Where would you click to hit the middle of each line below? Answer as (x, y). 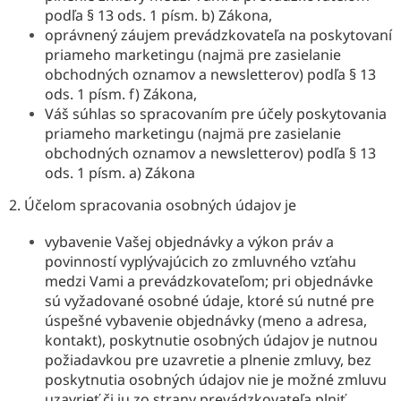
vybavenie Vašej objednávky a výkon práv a (189, 241)
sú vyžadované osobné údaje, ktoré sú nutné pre (209, 300)
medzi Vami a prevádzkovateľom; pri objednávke (209, 281)
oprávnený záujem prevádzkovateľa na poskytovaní (218, 34)
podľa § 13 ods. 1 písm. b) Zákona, (158, 15)
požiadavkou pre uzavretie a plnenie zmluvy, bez (208, 359)
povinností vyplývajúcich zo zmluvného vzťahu (200, 261)
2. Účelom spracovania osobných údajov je (153, 205)
